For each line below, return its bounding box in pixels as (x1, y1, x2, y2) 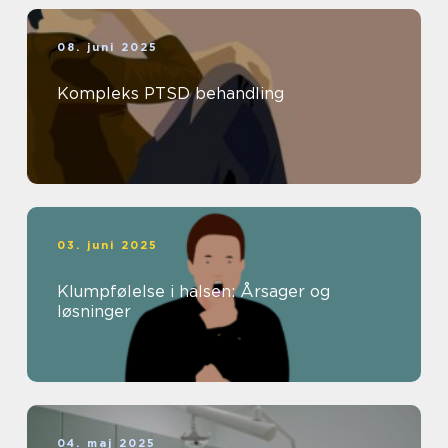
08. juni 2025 (57, 40, 159, 55)
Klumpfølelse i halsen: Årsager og (57, 282, 330, 302)
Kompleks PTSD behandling (57, 84, 284, 104)
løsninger (57, 302, 131, 322)
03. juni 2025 (57, 238, 159, 253)
